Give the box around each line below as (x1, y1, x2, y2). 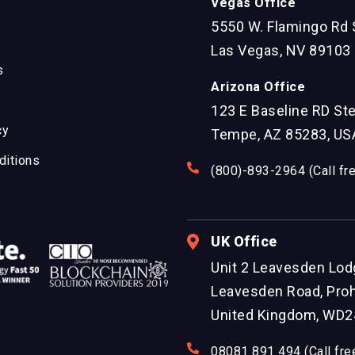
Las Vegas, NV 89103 (211, 42, 351, 59)
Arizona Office (211, 79, 305, 95)
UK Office (211, 233, 277, 250)
